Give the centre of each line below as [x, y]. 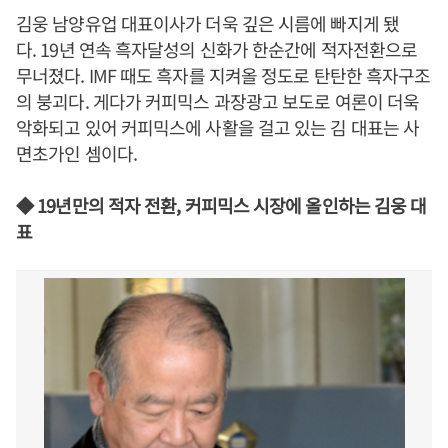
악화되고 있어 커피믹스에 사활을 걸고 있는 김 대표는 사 [218, 127]
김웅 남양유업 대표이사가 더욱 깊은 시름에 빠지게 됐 [207, 23]
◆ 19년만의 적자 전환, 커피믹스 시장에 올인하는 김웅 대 [221, 205]
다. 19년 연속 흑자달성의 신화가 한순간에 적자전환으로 [217, 49]
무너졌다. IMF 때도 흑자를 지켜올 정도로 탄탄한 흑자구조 [223, 75]
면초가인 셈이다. [76, 153]
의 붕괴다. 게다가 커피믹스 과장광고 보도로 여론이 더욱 [218, 101]
